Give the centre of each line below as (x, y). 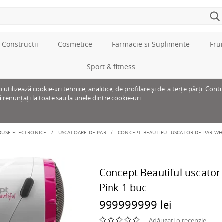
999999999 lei (135, 204)
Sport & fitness (111, 67)
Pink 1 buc (123, 188)
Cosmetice (75, 44)
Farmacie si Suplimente (151, 44)
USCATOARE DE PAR (82, 132)
